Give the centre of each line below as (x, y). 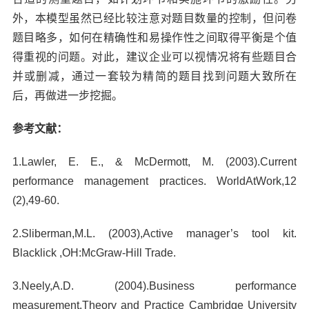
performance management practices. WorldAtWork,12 (154, 181)
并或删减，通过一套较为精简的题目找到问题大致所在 (154, 76)
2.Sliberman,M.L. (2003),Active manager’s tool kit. (154, 233)
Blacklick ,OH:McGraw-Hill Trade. (94, 252)
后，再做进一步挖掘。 (67, 95)
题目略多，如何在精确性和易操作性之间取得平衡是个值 (154, 37)
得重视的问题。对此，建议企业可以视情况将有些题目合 (154, 57)
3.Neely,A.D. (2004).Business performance (154, 286)
